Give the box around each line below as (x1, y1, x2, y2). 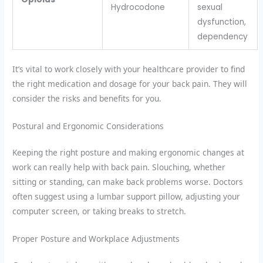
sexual (197, 1, 222, 13)
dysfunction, (197, 16, 246, 28)
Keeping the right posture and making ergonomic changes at (12, 146, 245, 158)
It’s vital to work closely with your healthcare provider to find (12, 63, 245, 75)
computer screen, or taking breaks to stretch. (12, 205, 187, 217)
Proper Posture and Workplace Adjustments (12, 232, 180, 244)
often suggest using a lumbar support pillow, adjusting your (12, 190, 241, 202)
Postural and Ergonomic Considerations (12, 120, 164, 131)
